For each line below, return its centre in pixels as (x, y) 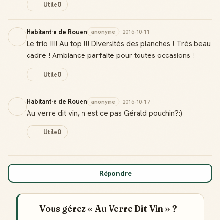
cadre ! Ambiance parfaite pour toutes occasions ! (110, 55)
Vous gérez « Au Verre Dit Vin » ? (108, 208)
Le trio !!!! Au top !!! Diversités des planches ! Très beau (119, 43)
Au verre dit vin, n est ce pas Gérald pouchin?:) (104, 113)
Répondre (115, 173)
